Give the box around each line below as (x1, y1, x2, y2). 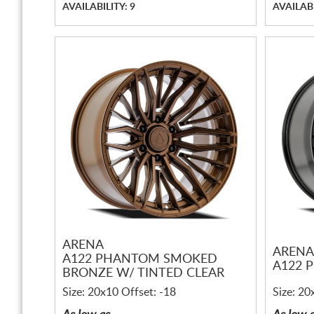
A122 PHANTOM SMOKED (62, 253, 217, 266)
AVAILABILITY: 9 (62, 2, 135, 12)
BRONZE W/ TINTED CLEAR (62, 267, 224, 280)
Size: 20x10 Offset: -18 (62, 287, 176, 298)
